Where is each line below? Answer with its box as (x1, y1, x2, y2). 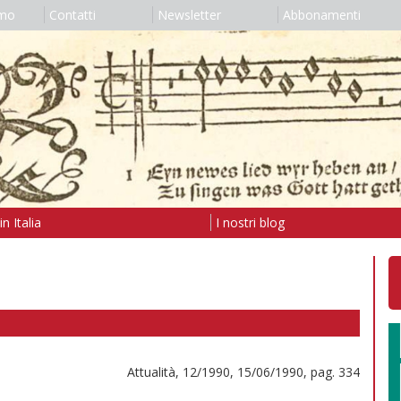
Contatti (48, 6, 96, 23)
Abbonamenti (282, 6, 361, 23)
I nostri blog (215, 213, 285, 231)
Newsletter (157, 6, 221, 23)
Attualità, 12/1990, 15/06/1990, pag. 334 (127, 363, 360, 380)
